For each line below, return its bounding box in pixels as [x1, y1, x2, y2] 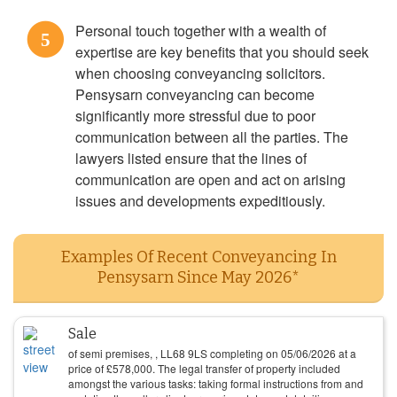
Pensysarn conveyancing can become [75, 84, 315, 105]
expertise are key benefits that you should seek [75, 42, 369, 62]
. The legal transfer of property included [152, 361, 340, 376]
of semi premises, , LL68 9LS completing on [68, 346, 281, 361]
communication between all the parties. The [75, 127, 348, 147]
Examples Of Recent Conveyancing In [60, 247, 337, 267]
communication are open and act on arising [75, 169, 346, 190]
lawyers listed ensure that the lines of [75, 148, 307, 168]
